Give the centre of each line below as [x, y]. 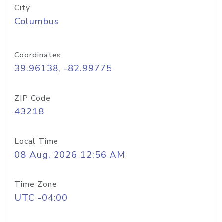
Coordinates [38, 55]
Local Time [36, 141]
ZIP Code [32, 98]
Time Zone [36, 184]
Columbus [37, 21]
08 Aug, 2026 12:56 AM [70, 155]
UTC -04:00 [41, 198]
